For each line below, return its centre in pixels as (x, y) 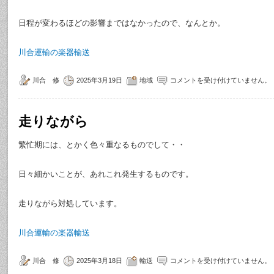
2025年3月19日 (99, 80)
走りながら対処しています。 (70, 203)
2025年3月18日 (99, 261)
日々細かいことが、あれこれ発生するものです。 (106, 174)
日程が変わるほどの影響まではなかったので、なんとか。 (122, 23)
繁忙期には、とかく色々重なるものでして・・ (102, 145)
